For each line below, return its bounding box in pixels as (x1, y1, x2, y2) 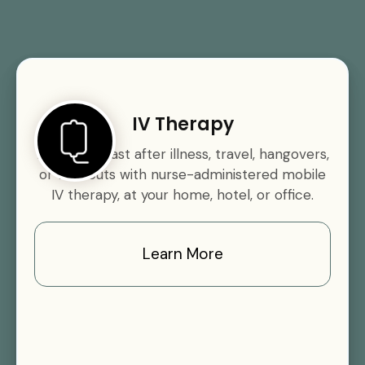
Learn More (142, 244, 223, 264)
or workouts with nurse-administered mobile (39, 165, 326, 183)
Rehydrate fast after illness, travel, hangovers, (36, 145, 329, 163)
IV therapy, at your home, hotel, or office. (51, 186, 314, 204)
